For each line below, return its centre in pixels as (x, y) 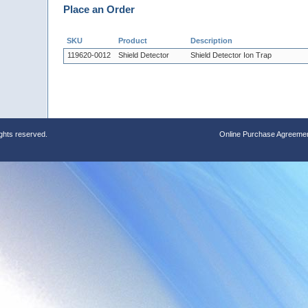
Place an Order (99, 9)
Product (133, 41)
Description (211, 41)
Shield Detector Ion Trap (231, 55)
